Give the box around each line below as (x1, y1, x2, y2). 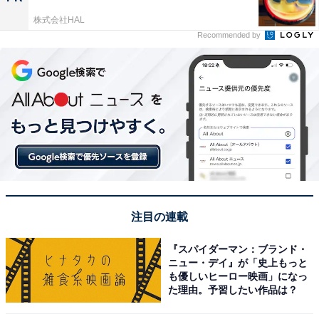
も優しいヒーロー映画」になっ (168, 271, 308, 283)
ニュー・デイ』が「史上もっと (168, 257, 308, 269)
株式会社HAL (33, 15, 85, 26)
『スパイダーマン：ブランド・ (168, 244, 308, 256)
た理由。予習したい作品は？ (168, 284, 298, 296)
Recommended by (197, 31, 263, 40)
